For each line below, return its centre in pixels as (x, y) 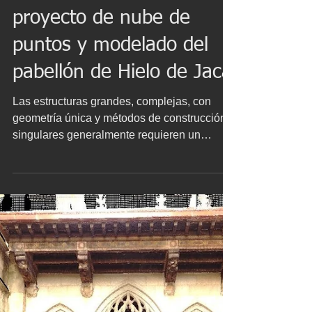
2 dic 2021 (32, 37)
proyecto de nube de (101, 102)
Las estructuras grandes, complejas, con (112, 185)
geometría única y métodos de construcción (119, 202)
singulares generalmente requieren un (107, 218)
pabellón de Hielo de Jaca (122, 156)
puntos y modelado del (110, 129)
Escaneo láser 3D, (90, 75)
